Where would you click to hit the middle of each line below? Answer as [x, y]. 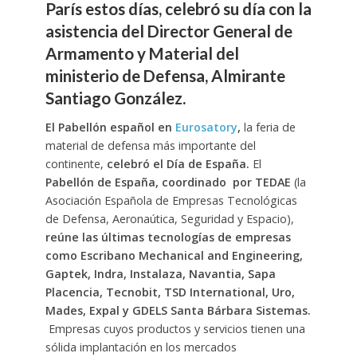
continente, [76, 163]
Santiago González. [115, 98]
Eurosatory [206, 127]
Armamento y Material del [142, 54]
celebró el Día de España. [178, 163]
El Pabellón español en [110, 127]
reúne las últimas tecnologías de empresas [168, 237]
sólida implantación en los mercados [141, 347]
